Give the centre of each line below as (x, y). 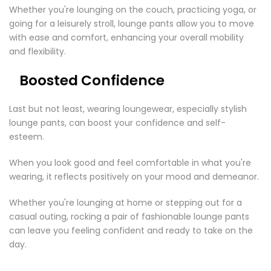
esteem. (28, 137)
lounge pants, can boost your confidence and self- (117, 123)
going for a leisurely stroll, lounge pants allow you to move (132, 24)
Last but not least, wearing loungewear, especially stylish (128, 109)
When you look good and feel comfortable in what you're (130, 163)
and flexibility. (38, 51)
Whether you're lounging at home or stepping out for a (126, 203)
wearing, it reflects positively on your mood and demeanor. (135, 177)
